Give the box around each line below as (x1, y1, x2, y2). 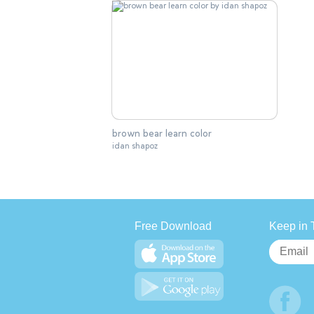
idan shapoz (112, 140, 158, 152)
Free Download (135, 220, 212, 233)
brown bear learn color (112, 127, 212, 141)
